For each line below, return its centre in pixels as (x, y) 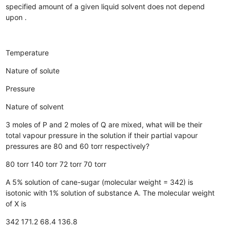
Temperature (27, 52)
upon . (16, 17)
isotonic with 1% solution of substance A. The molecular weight (110, 193)
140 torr (44, 164)
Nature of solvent (35, 106)
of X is (16, 203)
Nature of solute (33, 70)
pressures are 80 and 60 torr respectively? (78, 146)
